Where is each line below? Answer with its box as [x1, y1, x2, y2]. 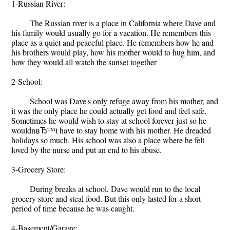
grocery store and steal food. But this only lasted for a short [11, 193, 201, 204]
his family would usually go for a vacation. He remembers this [11, 27, 211, 38]
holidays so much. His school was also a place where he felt [11, 135, 204, 145]
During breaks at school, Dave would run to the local [30, 183, 200, 194]
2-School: [11, 76, 43, 87]
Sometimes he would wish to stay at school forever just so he [11, 115, 206, 126]
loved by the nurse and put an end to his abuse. [11, 144, 162, 155]
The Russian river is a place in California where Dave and [30, 17, 216, 28]
